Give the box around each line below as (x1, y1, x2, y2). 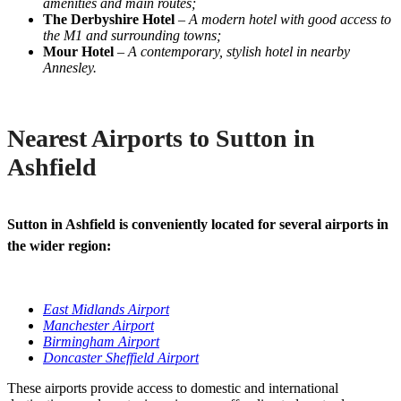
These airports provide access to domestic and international (7, 380, 338, 397)
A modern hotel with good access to (189, 12, 391, 28)
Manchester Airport (43, 318, 154, 334)
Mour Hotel (43, 44, 114, 60)
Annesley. (43, 60, 97, 76)
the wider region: (7, 238, 111, 254)
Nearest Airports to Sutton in (7, 124, 315, 153)
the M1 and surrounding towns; (43, 28, 221, 44)
